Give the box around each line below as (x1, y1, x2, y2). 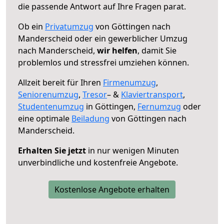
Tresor (82, 88, 107, 100)
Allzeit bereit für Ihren (18, 76, 103, 88)
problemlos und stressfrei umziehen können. (18, 56, 189, 68)
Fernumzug (137, 100, 181, 112)
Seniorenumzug (18, 88, 78, 100)
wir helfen (97, 44, 137, 56)
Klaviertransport (121, 88, 183, 100)
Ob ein (18, 20, 45, 32)
